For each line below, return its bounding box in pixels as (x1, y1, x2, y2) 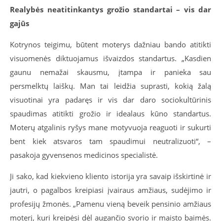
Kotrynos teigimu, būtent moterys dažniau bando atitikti (10, 39, 211, 49)
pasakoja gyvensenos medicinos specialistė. (10, 150, 158, 160)
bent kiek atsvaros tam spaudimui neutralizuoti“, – (10, 136, 211, 146)
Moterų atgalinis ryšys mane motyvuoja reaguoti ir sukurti (10, 122, 211, 132)
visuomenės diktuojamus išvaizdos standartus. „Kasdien (10, 53, 211, 63)
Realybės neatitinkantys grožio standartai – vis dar (10, 4, 211, 14)
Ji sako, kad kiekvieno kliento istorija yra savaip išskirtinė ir (10, 171, 211, 181)
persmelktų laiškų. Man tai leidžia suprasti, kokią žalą (10, 81, 211, 91)
